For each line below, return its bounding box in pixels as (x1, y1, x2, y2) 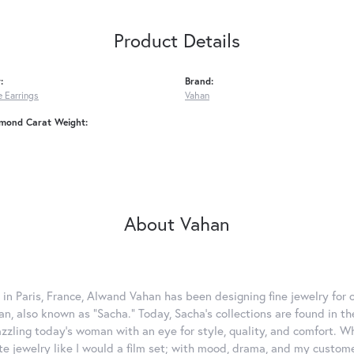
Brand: (185, 74, 213, 88)
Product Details (114, 28, 240, 54)
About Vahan (124, 211, 230, 237)
